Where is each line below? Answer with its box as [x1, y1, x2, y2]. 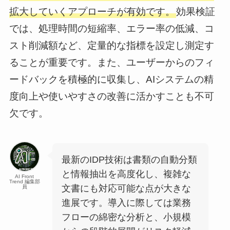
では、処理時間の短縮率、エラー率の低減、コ [9, 23, 214, 34]
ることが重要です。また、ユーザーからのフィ [9, 57, 214, 68]
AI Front [15, 174, 34, 180]
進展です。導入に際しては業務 [61, 197, 191, 208]
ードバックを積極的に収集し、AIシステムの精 [9, 74, 214, 85]
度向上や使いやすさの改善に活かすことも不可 [9, 91, 214, 102]
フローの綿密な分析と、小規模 [61, 212, 191, 222]
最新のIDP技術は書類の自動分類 [61, 154, 197, 165]
